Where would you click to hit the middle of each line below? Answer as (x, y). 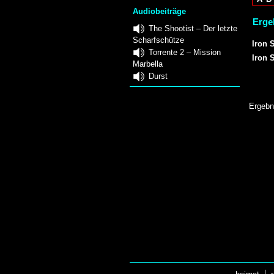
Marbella (148, 64)
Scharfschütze (158, 40)
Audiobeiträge (160, 12)
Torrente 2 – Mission (185, 52)
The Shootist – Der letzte (193, 28)
